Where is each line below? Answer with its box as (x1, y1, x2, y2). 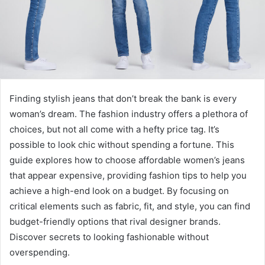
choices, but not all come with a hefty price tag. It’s (9, 123, 219, 135)
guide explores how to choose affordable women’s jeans (9, 154, 245, 166)
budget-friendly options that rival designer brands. (9, 215, 221, 227)
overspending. (9, 246, 70, 258)
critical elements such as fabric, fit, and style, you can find (9, 200, 250, 212)
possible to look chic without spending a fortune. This (9, 138, 234, 150)
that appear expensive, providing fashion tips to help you (9, 169, 247, 181)
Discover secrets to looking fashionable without (9, 231, 209, 243)
